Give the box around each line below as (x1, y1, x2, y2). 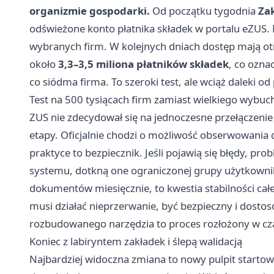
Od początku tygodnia (150, 4, 258, 18)
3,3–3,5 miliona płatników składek (58, 57, 229, 72)
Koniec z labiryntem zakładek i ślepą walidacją (29, 234, 242, 249)
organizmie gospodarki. (29, 4, 150, 18)
